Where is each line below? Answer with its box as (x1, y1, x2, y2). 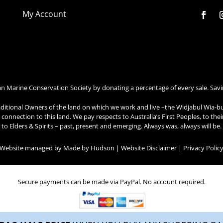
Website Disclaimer (120, 143, 177, 153)
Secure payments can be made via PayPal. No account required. (17, 177, 206, 187)
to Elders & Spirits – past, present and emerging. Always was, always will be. (1, 121, 222, 131)
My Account (22, 8, 66, 20)
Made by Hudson (63, 143, 114, 153)
